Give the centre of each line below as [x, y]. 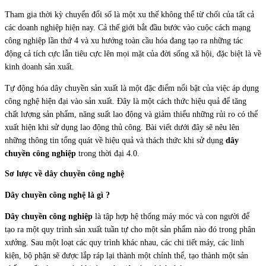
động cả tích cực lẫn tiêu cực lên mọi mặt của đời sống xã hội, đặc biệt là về [133, 54]
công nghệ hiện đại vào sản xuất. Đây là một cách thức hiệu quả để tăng [126, 102]
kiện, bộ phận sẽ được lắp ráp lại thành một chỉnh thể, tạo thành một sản [126, 255]
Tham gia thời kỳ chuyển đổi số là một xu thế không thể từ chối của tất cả [129, 15]
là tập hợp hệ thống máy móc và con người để [171, 216]
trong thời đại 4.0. [108, 154]
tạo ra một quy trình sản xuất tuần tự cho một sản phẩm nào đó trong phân [130, 229]
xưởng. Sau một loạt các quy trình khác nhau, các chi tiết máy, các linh [124, 242]
